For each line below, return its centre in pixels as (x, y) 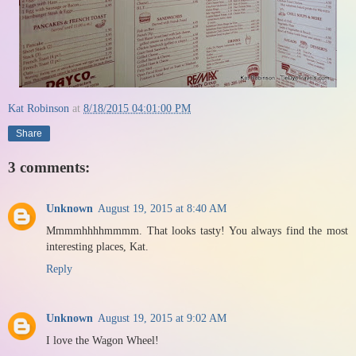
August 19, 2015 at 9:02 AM (162, 318)
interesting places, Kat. (97, 247)
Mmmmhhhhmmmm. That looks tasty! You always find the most (197, 231)
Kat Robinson (39, 108)
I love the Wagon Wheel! (103, 341)
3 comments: (49, 167)
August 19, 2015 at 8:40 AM (162, 209)
